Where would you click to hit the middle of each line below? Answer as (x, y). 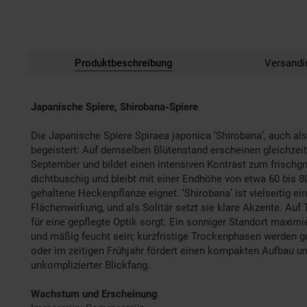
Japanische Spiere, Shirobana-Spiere (114, 107)
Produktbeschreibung (123, 63)
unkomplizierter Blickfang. (90, 265)
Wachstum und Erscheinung (94, 294)
